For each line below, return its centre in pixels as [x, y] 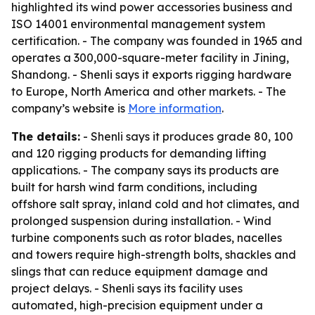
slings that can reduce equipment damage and [140, 271]
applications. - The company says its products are [145, 170]
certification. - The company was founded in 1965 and [157, 41]
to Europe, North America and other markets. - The [149, 91]
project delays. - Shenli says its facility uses [127, 288]
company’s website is [70, 108]
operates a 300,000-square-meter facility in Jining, [150, 58]
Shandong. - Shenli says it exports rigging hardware [152, 75]
